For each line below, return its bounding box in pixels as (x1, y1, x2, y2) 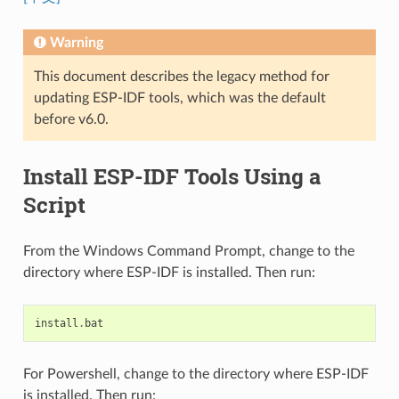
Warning (49, 35, 103, 50)
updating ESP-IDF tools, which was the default (33, 90, 326, 105)
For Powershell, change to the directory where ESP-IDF (22, 366, 369, 381)
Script (22, 190, 85, 219)
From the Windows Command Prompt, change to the (22, 243, 354, 258)
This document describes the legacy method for (33, 69, 330, 84)
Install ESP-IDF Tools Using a (22, 161, 321, 191)
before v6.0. (33, 111, 109, 126)
